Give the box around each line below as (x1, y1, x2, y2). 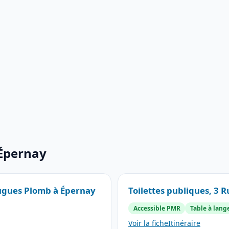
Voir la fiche (128, 218, 168, 228)
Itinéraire (168, 218, 200, 228)
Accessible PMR (133, 203, 180, 213)
